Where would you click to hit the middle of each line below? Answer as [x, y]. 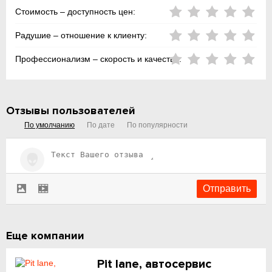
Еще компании [46, 236]
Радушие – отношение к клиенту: [81, 35]
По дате [101, 125]
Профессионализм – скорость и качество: [99, 59]
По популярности [158, 125]
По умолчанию [50, 125]
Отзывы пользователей [71, 110]
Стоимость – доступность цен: [76, 12]
